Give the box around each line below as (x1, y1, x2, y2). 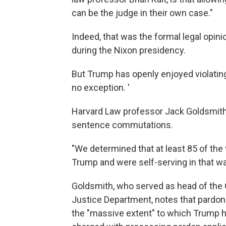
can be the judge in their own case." (72, 8, 213, 18)
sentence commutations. (72, 120, 173, 130)
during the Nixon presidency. (72, 45, 186, 55)
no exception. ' (72, 82, 130, 93)
